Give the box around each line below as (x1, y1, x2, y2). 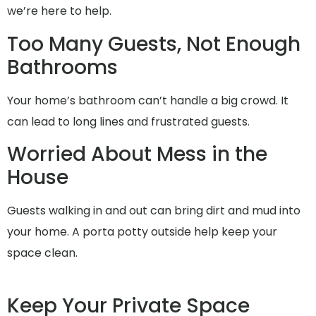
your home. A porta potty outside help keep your (7, 224, 277, 241)
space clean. (7, 245, 78, 262)
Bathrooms (7, 53, 118, 81)
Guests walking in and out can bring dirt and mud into (7, 202, 300, 219)
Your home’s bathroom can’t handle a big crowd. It (7, 92, 288, 109)
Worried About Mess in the (7, 140, 267, 169)
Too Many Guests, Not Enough (7, 30, 300, 58)
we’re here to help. (7, 3, 111, 20)
